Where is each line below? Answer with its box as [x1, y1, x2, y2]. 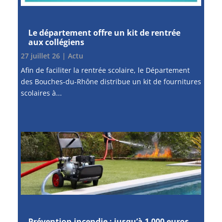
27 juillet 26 [20, 51, 60, 60]
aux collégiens [28, 36, 84, 48]
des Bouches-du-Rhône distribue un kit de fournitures [20, 76, 201, 86]
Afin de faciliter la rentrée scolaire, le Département [20, 65, 190, 75]
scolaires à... [20, 88, 62, 98]
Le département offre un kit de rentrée [28, 27, 180, 38]
